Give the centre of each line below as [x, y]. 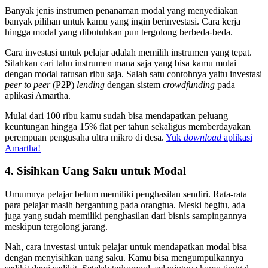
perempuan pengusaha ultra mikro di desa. [85, 137]
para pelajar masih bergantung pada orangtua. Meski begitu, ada [125, 205]
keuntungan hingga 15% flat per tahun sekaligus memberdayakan [128, 126]
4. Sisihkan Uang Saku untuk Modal [95, 171]
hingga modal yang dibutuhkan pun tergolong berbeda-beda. [119, 32]
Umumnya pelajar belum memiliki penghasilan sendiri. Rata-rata [126, 194]
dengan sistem [135, 84]
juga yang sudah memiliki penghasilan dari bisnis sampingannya [126, 216]
